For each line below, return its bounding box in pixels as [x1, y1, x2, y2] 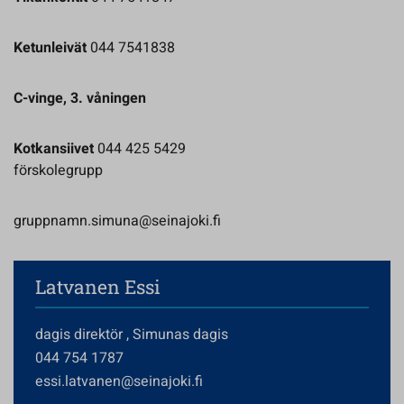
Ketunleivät [14, 37, 87, 59]
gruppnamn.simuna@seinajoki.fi [14, 210, 221, 232]
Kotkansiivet [14, 138, 94, 160]
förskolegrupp [14, 160, 103, 181]
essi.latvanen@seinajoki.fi [35, 371, 203, 392]
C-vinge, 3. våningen [14, 87, 146, 109]
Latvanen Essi [35, 274, 161, 299]
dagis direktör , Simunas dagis [35, 324, 228, 345]
